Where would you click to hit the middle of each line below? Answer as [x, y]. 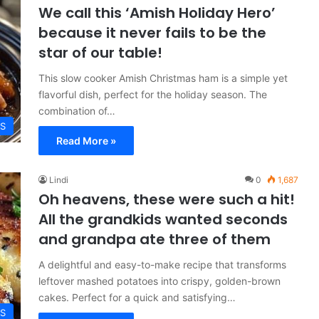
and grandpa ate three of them [155, 239]
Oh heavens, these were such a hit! [167, 199]
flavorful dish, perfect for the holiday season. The [153, 94]
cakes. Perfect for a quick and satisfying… [137, 297]
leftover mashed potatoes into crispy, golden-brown [159, 281]
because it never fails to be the [152, 33]
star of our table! [100, 53]
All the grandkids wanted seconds [163, 219]
